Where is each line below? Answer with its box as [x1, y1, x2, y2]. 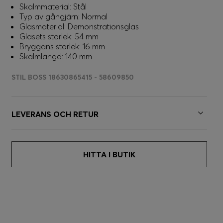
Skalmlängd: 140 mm [19, 51, 92, 61]
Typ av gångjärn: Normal [19, 11, 108, 21]
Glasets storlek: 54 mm [19, 31, 99, 41]
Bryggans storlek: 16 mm [19, 41, 105, 51]
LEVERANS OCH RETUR [11, 109, 99, 119]
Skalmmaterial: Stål [19, 1, 87, 11]
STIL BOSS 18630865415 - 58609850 [11, 73, 134, 82]
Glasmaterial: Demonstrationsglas [19, 21, 139, 31]
